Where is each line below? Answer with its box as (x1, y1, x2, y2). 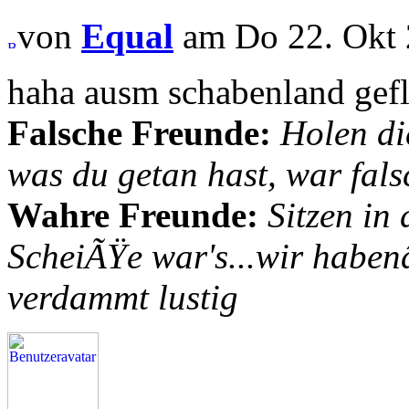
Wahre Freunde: (7, 195, 267, 236)
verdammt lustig (7, 278, 238, 318)
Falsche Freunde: (7, 113, 271, 153)
